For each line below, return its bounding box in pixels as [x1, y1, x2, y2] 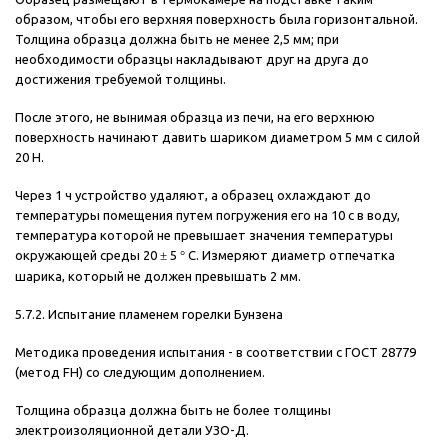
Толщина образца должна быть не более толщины [15, 403, 331, 418]
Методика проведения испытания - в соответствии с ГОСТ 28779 [15, 345, 416, 360]
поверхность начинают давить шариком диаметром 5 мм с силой [15, 130, 420, 145]
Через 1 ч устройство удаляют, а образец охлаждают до [15, 188, 371, 203]
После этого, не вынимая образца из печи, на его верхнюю [15, 110, 375, 125]
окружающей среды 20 [15, 248, 160, 263]
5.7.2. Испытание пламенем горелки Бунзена [15, 307, 283, 322]
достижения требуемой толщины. [15, 72, 226, 87]
